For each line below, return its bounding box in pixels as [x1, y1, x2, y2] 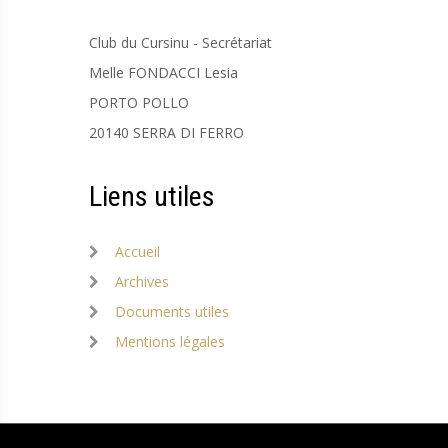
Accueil [115, 242, 160, 261]
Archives [115, 272, 169, 291]
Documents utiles [115, 302, 229, 321]
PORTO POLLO [89, 93, 189, 112]
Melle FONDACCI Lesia [89, 63, 238, 82]
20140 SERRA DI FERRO [89, 123, 244, 142]
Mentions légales [115, 332, 225, 351]
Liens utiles [89, 180, 215, 213]
